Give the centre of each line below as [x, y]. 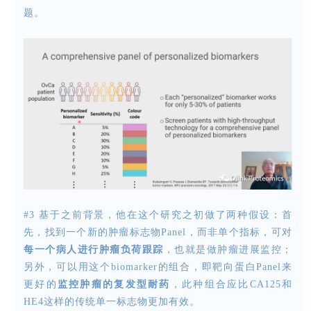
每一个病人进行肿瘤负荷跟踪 [94, 249]
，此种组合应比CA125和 [232, 284]
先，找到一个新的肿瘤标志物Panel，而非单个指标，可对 [158, 232]
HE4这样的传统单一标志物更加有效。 [112, 301]
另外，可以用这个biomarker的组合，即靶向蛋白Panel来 [158, 267]
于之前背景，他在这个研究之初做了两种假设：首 [171, 215]
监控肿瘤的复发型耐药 [114, 284]
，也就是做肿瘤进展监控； [228, 249]
